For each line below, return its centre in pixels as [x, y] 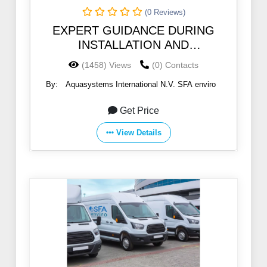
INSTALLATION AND [133, 45]
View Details [139, 133]
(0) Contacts [175, 65]
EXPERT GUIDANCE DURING [133, 31]
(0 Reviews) [165, 13]
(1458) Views [106, 65]
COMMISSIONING [133, 59]
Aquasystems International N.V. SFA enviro [141, 85]
